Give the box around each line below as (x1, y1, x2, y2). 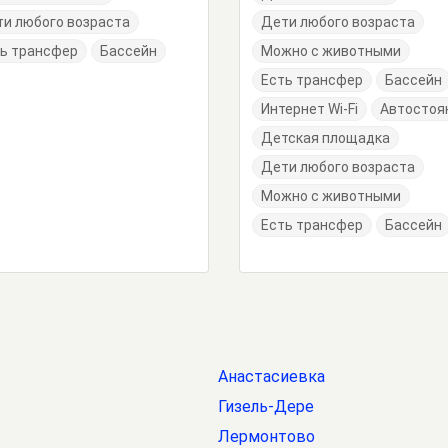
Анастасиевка (218, 367, 325, 386)
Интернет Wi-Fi (261, 101, 358, 117)
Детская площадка (261, 130, 390, 146)
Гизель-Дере (218, 397, 314, 416)
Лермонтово (218, 427, 315, 446)
